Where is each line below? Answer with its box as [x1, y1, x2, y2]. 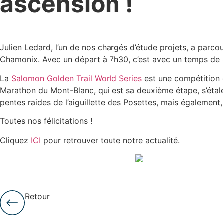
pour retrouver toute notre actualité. [41, 135, 185, 145]
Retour [25, 191, 50, 201]
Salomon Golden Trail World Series [11, 73, 142, 84]
